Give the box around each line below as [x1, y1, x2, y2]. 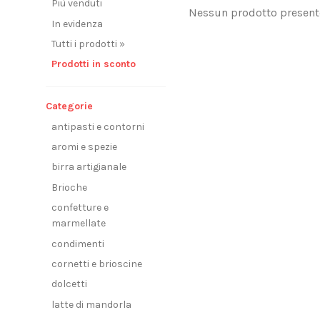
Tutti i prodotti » [51, 37, 125, 50]
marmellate [51, 217, 106, 230]
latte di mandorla [51, 298, 131, 311]
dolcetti [51, 278, 87, 291]
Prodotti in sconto [51, 58, 136, 71]
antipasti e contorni [51, 120, 144, 133]
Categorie [46, 99, 93, 112]
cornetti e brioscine [51, 257, 142, 270]
